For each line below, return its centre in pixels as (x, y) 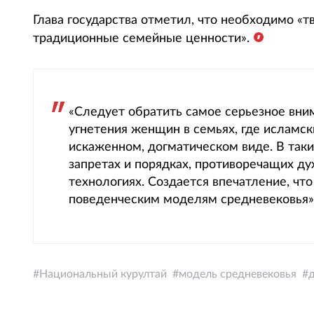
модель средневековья (238, 274)
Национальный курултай (103, 274)
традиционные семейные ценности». (141, 39)
